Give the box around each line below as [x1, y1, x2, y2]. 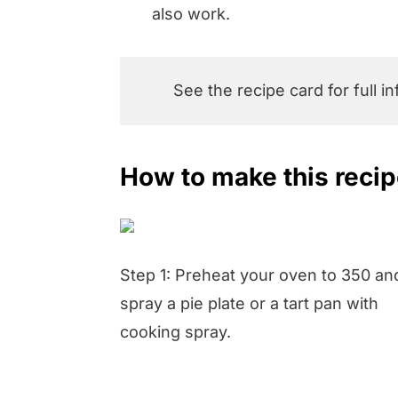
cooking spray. [120, 322, 231, 341]
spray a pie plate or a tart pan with [120, 293, 378, 313]
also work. [152, 4, 230, 23]
